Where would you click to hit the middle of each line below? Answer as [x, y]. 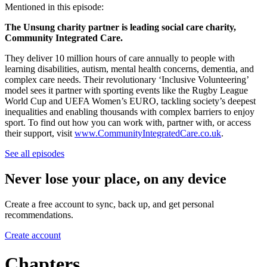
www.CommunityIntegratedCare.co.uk [148, 133]
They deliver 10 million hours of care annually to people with [120, 58]
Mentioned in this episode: [54, 7]
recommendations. [39, 215]
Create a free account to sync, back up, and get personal [109, 204]
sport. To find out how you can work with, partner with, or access [128, 122]
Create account [33, 235]
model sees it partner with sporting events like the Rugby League [126, 90]
